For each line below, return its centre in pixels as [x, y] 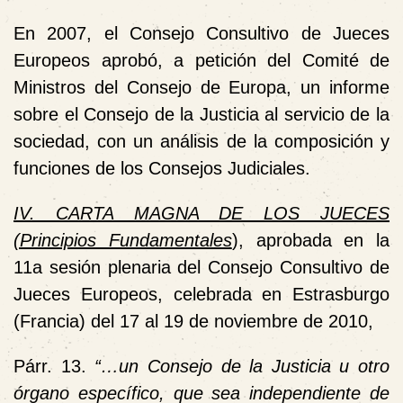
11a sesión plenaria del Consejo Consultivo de [201, 267]
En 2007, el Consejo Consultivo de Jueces [201, 33]
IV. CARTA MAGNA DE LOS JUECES [201, 213]
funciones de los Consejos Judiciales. [162, 168]
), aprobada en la [310, 240]
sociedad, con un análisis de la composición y [201, 141]
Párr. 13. [54, 366]
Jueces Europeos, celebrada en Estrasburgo [201, 294]
